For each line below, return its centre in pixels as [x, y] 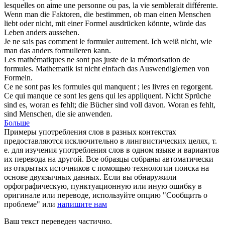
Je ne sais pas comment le [45, 41]
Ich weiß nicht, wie [182, 41]
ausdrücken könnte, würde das [157, 23]
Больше [17, 123]
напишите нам [82, 204]
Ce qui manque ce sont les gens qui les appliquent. [84, 95]
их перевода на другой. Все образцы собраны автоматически [109, 159]
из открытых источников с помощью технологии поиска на [106, 168]
